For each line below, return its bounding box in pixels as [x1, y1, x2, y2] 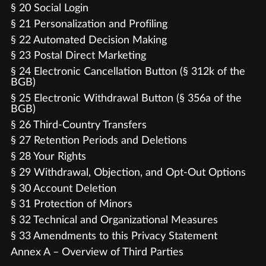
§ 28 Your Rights [10, 151, 86, 162]
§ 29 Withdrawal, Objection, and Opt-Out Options [10, 166, 246, 178]
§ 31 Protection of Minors [10, 198, 132, 210]
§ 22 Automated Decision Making [10, 34, 167, 46]
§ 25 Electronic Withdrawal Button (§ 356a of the [10, 92, 242, 104]
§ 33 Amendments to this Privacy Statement [10, 230, 217, 242]
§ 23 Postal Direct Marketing [10, 50, 146, 62]
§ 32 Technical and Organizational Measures [10, 214, 218, 226]
